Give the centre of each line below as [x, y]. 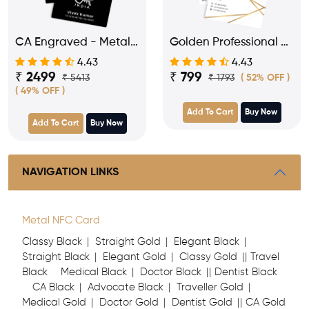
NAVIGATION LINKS [70, 172]
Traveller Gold [210, 287]
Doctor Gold [129, 302]
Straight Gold [128, 242]
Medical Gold [54, 302]
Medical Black [94, 272]
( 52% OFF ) [265, 78]
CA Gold [266, 302]
